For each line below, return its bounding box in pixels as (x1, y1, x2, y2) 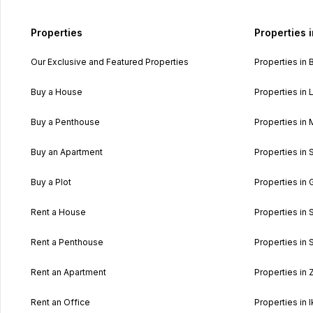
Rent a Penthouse (31, 236, 103, 247)
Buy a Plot (31, 176, 71, 187)
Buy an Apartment (31, 146, 103, 157)
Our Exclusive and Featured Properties (31, 56, 189, 67)
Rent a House (31, 206, 86, 217)
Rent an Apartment (31, 266, 106, 277)
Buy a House (31, 86, 82, 97)
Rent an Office (31, 296, 90, 307)
